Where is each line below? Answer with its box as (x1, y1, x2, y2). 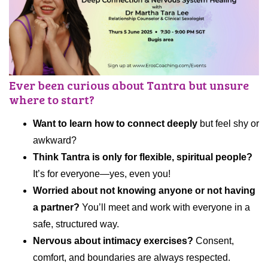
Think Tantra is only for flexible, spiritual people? (33, 152, 252, 163)
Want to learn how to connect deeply (33, 118, 197, 129)
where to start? (9, 91, 95, 108)
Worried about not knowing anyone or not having (33, 185, 255, 196)
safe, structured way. (33, 219, 119, 230)
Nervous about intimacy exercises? (33, 236, 193, 246)
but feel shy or (197, 118, 259, 129)
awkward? (33, 135, 77, 146)
